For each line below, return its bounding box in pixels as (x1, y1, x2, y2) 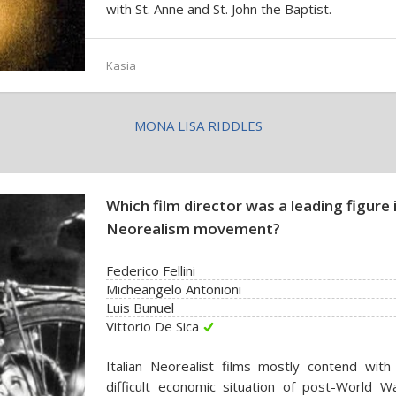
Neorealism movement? (106, 218, 280, 239)
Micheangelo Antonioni (106, 280, 241, 298)
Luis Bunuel (106, 299, 174, 316)
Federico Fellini (106, 262, 195, 279)
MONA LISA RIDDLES (133, 117, 263, 134)
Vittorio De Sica (106, 317, 199, 335)
